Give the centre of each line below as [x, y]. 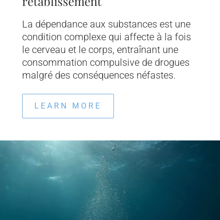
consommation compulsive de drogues [106, 63]
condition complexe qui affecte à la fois [106, 37]
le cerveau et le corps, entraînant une [100, 50]
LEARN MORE [68, 106]
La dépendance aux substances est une [106, 24]
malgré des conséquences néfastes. [99, 75]
